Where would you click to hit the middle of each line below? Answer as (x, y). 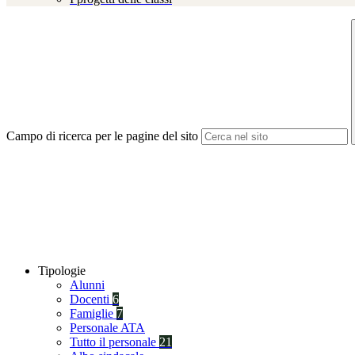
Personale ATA (107, 328)
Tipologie (62, 271)
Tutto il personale (115, 342)
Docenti (91, 300)
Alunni (87, 285)
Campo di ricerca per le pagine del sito (102, 136)
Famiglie (93, 314)
